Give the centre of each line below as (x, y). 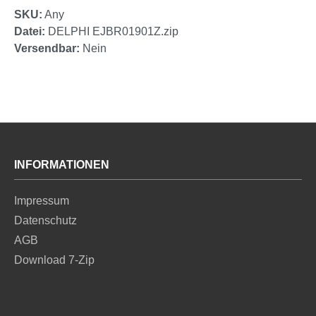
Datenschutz (45, 220)
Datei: (30, 31)
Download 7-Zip (54, 260)
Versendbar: (47, 48)
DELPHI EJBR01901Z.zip (112, 31)
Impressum (42, 201)
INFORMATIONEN (62, 165)
